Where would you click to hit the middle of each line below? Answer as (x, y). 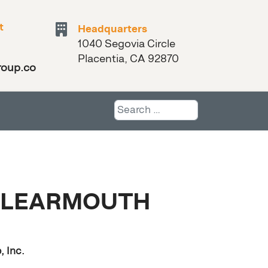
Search (130, 106)
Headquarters (113, 29)
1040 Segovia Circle (127, 44)
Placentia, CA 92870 (129, 59)
